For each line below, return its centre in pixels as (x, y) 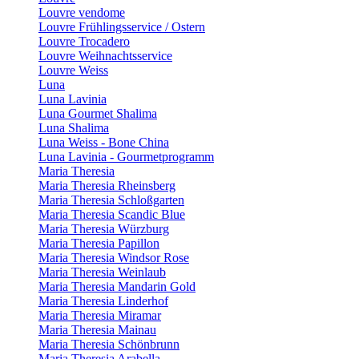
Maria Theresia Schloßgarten (111, 200)
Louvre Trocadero (84, 41)
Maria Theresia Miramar (100, 315)
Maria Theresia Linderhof (103, 301)
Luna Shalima (74, 128)
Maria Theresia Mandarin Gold (117, 286)
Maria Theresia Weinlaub (102, 272)
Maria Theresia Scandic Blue (112, 214)
